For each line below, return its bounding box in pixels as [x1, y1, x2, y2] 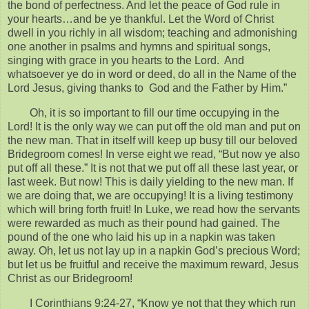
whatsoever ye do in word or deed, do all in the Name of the [8, 68, 297, 81]
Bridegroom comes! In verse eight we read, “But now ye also [8, 148, 300, 161]
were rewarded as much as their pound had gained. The [8, 217, 280, 230]
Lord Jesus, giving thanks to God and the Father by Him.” [8, 82, 287, 94]
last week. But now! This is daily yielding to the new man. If [8, 176, 293, 188]
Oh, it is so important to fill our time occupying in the [30, 107, 279, 119]
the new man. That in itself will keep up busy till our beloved [8, 134, 297, 147]
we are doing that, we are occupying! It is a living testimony [8, 190, 293, 202]
